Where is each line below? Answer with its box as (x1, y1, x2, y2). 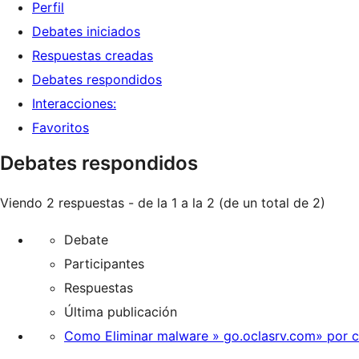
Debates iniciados (32, 23, 140, 39)
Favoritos (32, 119, 89, 135)
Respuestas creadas (32, 47, 153, 63)
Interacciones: (32, 95, 116, 111)
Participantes (64, 256, 144, 272)
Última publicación (64, 304, 177, 320)
